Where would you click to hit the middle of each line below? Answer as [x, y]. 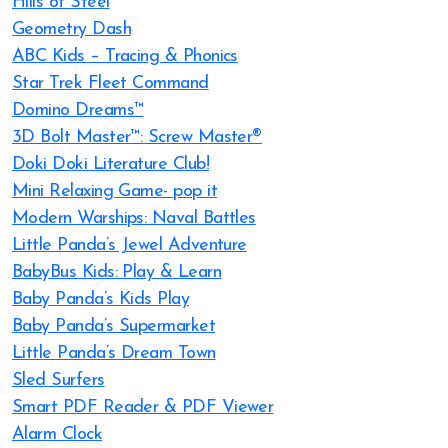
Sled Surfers [58, 380]
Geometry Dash [71, 29]
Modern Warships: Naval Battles [134, 218]
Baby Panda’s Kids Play [101, 299]
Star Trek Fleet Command [110, 83]
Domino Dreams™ [78, 110]
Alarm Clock [57, 434]
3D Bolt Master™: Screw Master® [137, 137]
